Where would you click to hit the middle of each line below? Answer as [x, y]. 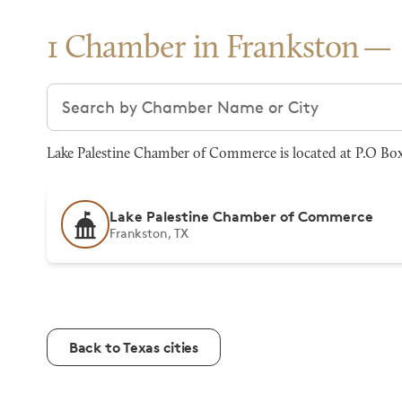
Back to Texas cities [134, 347]
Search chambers [113, 94]
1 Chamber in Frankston [203, 49]
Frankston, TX [149, 233]
